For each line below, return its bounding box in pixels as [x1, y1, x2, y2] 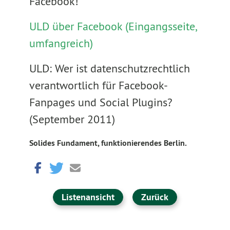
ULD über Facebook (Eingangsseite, [29, 19, 196, 33]
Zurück [141, 191, 168, 203]
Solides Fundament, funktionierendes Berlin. [29, 138, 187, 148]
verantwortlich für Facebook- [29, 78, 168, 92]
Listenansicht [61, 191, 114, 203]
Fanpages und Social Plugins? [29, 95, 172, 109]
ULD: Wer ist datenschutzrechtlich [29, 61, 190, 75]
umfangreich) [29, 36, 93, 50]
